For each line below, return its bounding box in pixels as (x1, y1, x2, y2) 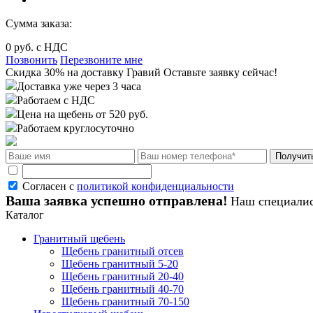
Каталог (6, 209, 44, 221)
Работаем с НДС (17, 94, 95, 106)
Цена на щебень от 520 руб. (17, 108, 148, 120)
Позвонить (6, 54, 57, 66)
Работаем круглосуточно (17, 122, 134, 134)
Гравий (126, 66, 161, 78)
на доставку (64, 66, 126, 78)
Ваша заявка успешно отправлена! (6, 193, 228, 208)
